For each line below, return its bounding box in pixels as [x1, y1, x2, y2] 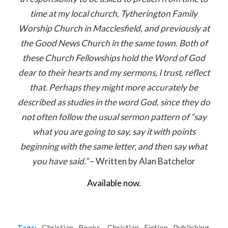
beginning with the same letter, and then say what [20, 140, 208, 152]
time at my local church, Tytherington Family [30, 8, 198, 19]
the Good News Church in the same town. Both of [20, 37, 208, 48]
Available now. [87, 178, 141, 189]
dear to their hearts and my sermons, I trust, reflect [18, 67, 210, 78]
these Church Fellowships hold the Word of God [22, 52, 206, 63]
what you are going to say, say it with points [32, 126, 195, 137]
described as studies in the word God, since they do [17, 96, 210, 107]
